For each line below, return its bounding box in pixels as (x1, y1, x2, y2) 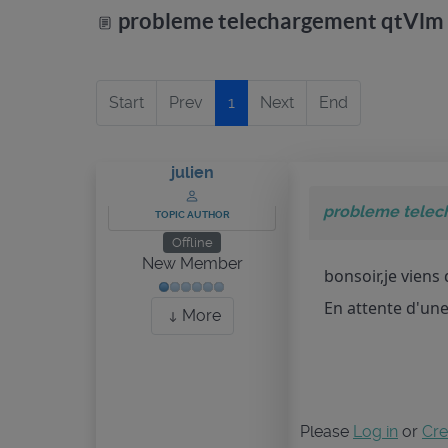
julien (170, 163, 214, 182)
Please (300, 422, 353, 441)
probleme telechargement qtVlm (114, 8, 444, 33)
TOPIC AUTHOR (154, 209, 230, 220)
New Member (141, 254, 243, 274)
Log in (353, 422, 398, 441)
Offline (171, 234, 213, 250)
